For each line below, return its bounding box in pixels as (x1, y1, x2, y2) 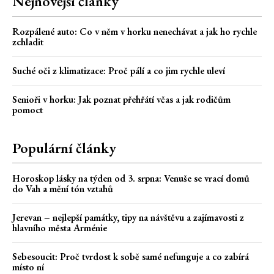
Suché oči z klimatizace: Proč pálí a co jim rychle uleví (12, 64, 225, 78)
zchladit (12, 35, 43, 49)
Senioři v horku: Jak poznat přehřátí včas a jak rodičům (12, 93, 231, 106)
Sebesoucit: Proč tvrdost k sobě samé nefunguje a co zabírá (12, 250, 249, 264)
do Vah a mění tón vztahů (12, 182, 113, 196)
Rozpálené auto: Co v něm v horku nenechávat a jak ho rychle (12, 25, 257, 39)
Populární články (12, 138, 116, 158)
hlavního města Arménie (12, 221, 107, 235)
